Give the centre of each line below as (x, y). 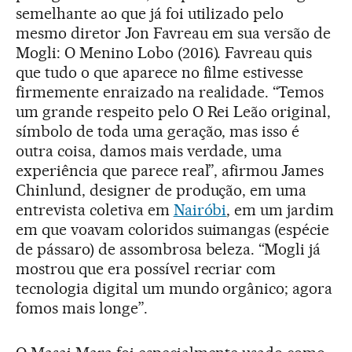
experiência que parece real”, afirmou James (170, 170)
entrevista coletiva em (95, 210)
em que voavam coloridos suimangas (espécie (173, 229)
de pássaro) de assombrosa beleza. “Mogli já (169, 249)
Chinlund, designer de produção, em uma (161, 190)
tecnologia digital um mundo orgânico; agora (174, 288)
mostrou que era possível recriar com (146, 269)
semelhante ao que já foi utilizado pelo (150, 13)
